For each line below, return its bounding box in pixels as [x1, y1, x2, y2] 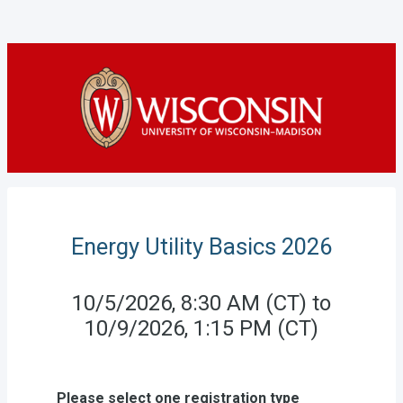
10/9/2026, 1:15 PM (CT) [85, 315, 318, 341]
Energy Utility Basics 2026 [71, 233, 332, 261]
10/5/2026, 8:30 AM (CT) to [72, 290, 331, 316]
